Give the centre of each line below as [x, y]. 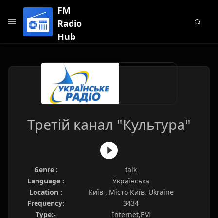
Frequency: [46, 203]
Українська [131, 181]
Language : [46, 181]
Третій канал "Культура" [109, 124]
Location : [46, 192]
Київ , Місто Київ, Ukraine [131, 192]
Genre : [46, 170]
